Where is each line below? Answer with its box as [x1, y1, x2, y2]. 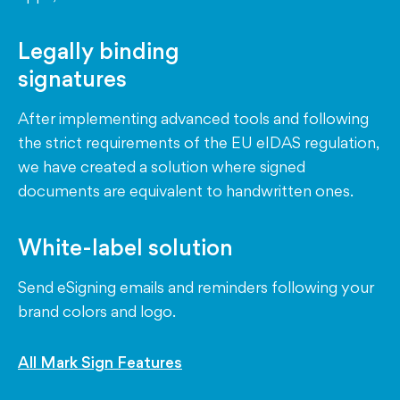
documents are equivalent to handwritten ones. [18, 181, 354, 201]
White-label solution [18, 234, 233, 262]
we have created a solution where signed [18, 157, 305, 177]
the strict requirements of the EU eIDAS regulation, [18, 133, 379, 153]
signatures [18, 65, 127, 93]
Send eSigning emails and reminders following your [18, 278, 374, 297]
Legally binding [18, 37, 179, 65]
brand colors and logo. [18, 302, 176, 321]
